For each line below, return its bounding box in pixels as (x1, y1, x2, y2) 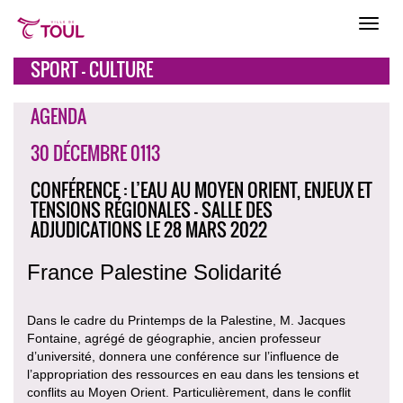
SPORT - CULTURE (31, 56, 153, 83)
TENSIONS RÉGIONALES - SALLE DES (31, 196, 273, 223)
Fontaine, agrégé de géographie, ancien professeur (27, 331, 321, 345)
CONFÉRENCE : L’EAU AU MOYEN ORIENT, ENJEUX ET (31, 176, 372, 203)
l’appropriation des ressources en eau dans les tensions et (27, 367, 359, 381)
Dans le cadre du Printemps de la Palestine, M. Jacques (27, 313, 345, 327)
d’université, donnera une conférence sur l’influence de (27, 349, 339, 363)
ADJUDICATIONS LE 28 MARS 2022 (31, 216, 267, 243)
